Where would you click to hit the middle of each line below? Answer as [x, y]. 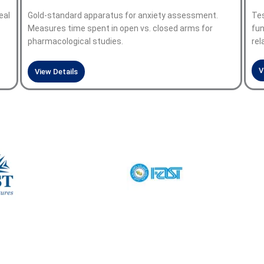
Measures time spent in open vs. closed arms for [120, 28]
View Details [56, 71]
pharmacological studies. [75, 41]
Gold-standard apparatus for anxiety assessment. [123, 15]
